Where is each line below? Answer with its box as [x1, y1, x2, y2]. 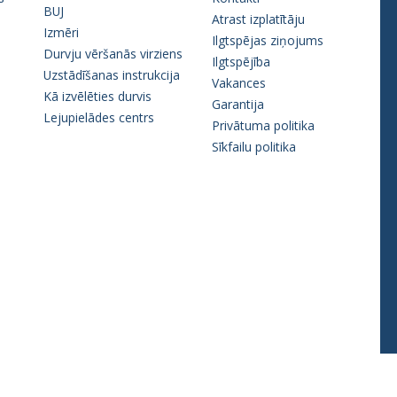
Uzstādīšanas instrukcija [43, 66, 180, 83]
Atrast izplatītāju [212, 10, 305, 27]
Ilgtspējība [212, 52, 270, 70]
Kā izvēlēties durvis [43, 87, 152, 105]
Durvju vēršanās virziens [43, 44, 183, 62]
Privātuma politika [212, 116, 315, 134]
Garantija [212, 95, 264, 113]
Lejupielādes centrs [43, 108, 154, 126]
